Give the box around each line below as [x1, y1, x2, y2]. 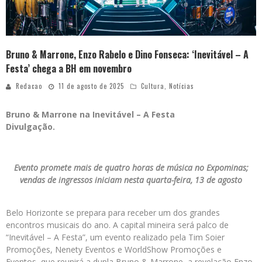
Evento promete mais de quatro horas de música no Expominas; [13, 162, 249, 174]
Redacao [16, 81, 42, 91]
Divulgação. [6, 121, 55, 133]
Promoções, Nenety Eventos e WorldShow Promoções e [6, 244, 222, 256]
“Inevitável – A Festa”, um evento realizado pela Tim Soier [6, 232, 225, 243]
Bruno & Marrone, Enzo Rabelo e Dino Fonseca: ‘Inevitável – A [6, 47, 249, 62]
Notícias [169, 81, 194, 91]
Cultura [141, 81, 164, 91]
